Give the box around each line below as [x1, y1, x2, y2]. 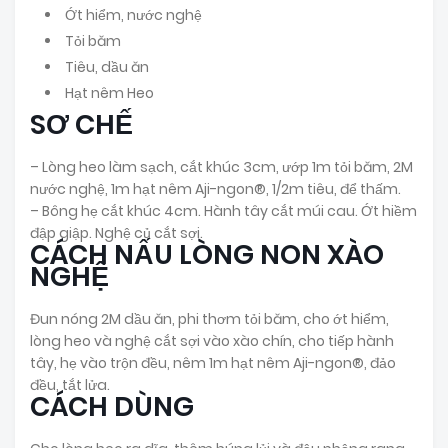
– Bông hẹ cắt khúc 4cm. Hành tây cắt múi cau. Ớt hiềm [30, 200, 417, 221]
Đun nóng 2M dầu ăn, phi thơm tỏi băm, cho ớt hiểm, [30, 308, 389, 329]
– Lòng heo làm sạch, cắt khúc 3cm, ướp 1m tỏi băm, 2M [30, 156, 413, 177]
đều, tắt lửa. [30, 374, 110, 395]
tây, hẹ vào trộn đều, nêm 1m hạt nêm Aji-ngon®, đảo [30, 352, 396, 373]
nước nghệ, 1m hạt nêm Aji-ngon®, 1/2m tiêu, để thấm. [30, 178, 401, 199]
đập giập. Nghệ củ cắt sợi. [30, 222, 203, 243]
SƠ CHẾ [30, 105, 133, 143]
